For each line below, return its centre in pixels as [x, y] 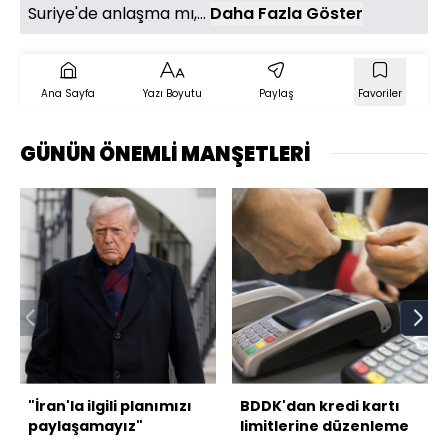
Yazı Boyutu [172, 93]
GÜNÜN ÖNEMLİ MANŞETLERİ [165, 153]
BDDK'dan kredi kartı [320, 405]
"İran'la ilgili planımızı [110, 405]
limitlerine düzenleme [324, 425]
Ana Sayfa [68, 93]
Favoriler [380, 93]
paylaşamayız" [85, 425]
